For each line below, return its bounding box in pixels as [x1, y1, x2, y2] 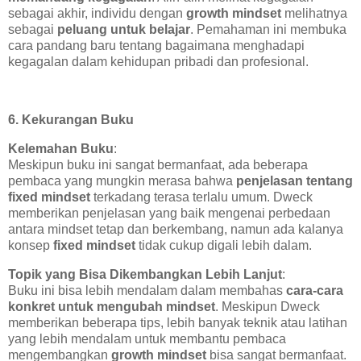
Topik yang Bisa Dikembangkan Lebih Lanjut [8, 267, 282, 281]
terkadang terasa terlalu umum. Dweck [90, 189, 313, 204]
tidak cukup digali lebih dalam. [135, 238, 312, 252]
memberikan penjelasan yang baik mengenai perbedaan [8, 205, 330, 220]
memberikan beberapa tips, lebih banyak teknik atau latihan [8, 315, 347, 330]
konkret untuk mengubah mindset [8, 299, 215, 313]
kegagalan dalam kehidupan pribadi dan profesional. [8, 55, 309, 69]
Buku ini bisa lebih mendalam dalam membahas [8, 283, 286, 297]
